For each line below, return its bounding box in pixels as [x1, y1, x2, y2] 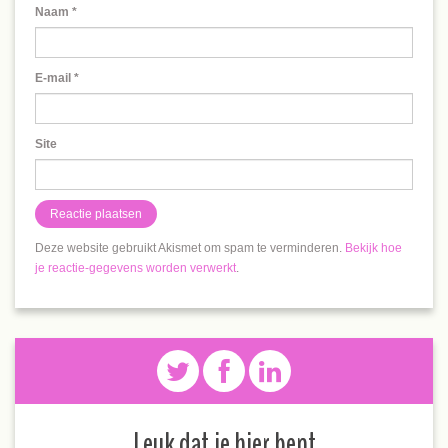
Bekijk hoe [345, 241, 402, 255]
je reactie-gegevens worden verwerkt [35, 261, 236, 275]
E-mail [35, 71, 74, 85]
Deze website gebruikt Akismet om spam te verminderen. [35, 241, 345, 255]
